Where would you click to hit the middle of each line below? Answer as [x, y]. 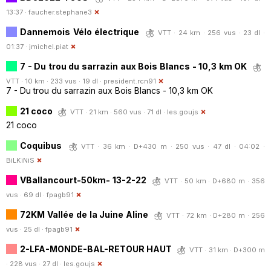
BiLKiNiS [20, 160]
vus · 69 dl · [26, 194]
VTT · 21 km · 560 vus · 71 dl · [119, 112]
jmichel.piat [49, 46]
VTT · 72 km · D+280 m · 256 [216, 215]
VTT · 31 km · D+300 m [227, 250]
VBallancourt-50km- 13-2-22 [83, 180]
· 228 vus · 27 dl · [35, 263]
